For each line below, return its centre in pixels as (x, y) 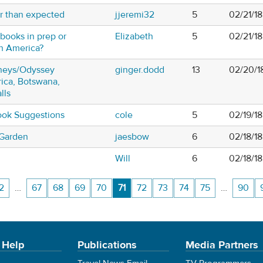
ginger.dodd (140, 70)
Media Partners (222, 245)
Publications (107, 245)
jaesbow (132, 137)
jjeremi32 (135, 15)
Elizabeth (134, 37)
